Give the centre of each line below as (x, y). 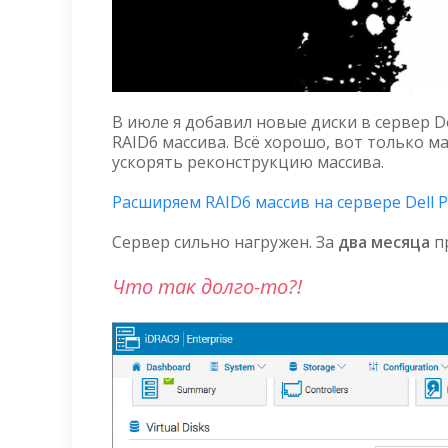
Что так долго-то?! (207, 286)
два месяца (384, 242)
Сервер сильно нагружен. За (225, 242)
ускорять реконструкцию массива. (248, 162)
